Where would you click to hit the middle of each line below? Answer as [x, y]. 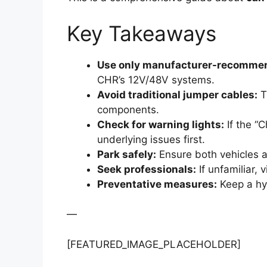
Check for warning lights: [161, 124]
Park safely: [127, 154]
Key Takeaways [142, 33]
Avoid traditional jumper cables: [177, 94]
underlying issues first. [151, 139]
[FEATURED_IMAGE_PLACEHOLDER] [154, 244]
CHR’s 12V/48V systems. [156, 80]
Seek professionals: [147, 169]
